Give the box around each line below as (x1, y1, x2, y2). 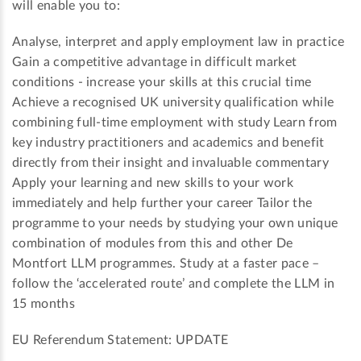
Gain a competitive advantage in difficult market (12, 56, 297, 69)
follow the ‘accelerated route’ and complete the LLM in (12, 277, 335, 291)
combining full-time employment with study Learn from (12, 116, 338, 130)
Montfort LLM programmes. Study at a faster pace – (12, 257, 320, 271)
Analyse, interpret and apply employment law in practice (12, 35, 345, 49)
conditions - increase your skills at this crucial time (12, 76, 312, 89)
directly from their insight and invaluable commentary (12, 156, 329, 170)
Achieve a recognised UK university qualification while (12, 96, 334, 110)
